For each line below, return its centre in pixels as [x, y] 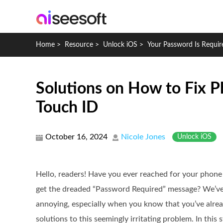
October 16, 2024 [76, 137]
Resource [79, 45]
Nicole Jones [143, 137]
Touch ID [67, 108]
